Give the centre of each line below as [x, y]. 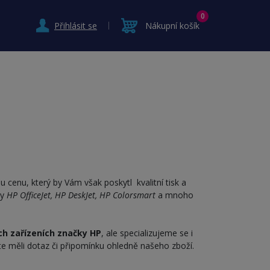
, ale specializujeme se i [147, 233]
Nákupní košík [172, 26]
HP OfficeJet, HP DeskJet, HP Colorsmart [81, 195]
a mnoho [174, 195]
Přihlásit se [76, 26]
